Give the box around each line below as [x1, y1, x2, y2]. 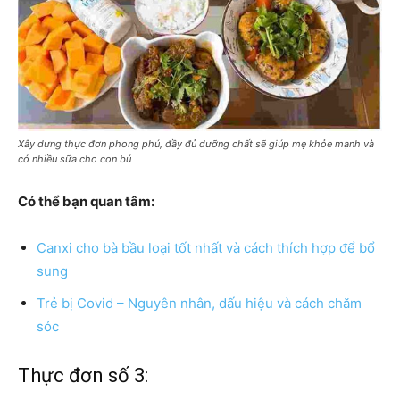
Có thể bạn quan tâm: [18, 192, 154, 210]
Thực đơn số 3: [18, 363, 148, 387]
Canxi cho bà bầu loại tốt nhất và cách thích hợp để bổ [37, 238, 375, 256]
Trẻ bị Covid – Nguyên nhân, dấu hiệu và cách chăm [37, 294, 362, 312]
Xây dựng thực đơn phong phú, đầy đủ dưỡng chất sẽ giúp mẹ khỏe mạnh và [18, 137, 374, 150]
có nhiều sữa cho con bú [18, 152, 131, 165]
